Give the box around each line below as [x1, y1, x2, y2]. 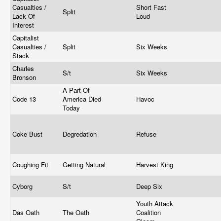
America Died [63, 94, 101, 104]
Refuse [136, 129, 158, 139]
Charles [12, 64, 34, 73]
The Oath [63, 208, 91, 217]
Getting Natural [63, 160, 108, 169]
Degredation [63, 129, 99, 139]
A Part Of [63, 85, 90, 95]
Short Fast [136, 2, 166, 12]
